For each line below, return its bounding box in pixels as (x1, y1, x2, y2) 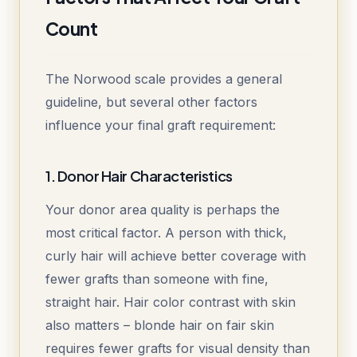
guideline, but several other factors (45, 94, 257, 111)
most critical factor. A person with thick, (45, 225, 287, 241)
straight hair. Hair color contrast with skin (45, 294, 296, 311)
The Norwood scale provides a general (45, 71, 282, 88)
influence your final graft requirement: (45, 117, 276, 134)
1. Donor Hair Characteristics (45, 167, 233, 186)
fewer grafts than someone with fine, (45, 271, 269, 288)
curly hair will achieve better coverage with (45, 248, 306, 265)
